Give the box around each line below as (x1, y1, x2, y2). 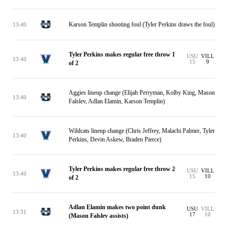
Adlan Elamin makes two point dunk (69, 204, 166, 211)
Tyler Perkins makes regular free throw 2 (69, 165, 175, 173)
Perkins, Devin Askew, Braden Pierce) (69, 136, 161, 143)
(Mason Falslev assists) (69, 212, 128, 219)
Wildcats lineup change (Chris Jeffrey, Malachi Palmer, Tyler (69, 127, 215, 134)
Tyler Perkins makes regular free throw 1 (69, 51, 175, 58)
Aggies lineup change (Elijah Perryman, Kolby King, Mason (69, 89, 215, 96)
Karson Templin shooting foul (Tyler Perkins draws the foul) (69, 20, 215, 28)
